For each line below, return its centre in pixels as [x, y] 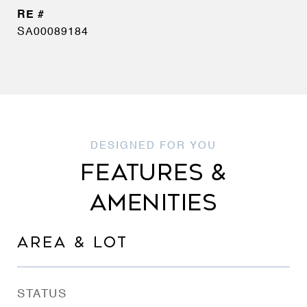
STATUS [42, 294]
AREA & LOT [73, 243]
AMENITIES [153, 203]
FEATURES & [153, 173]
